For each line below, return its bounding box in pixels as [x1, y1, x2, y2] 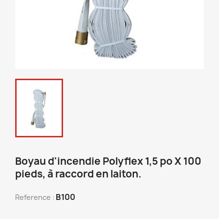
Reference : [15, 193, 54, 202]
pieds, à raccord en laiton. [15, 167, 141, 180]
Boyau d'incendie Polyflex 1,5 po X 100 [15, 154, 201, 168]
